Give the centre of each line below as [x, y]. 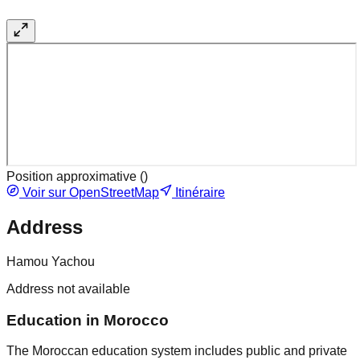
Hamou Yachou [51, 261]
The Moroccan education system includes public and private [177, 351]
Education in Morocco [88, 320]
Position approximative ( [75, 177]
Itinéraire [198, 193]
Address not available [68, 288]
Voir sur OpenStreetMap [89, 193]
